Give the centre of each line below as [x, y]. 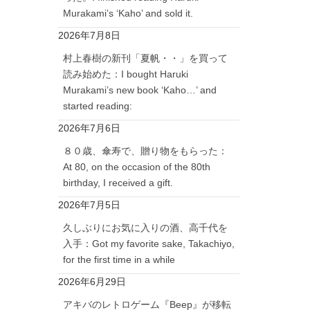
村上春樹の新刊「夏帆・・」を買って [145, 58]
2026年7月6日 [89, 128]
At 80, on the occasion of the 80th [136, 166]
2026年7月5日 [89, 204]
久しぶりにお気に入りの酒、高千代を [145, 227]
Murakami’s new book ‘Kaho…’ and [139, 90]
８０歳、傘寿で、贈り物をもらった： [145, 151]
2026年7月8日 [89, 35]
